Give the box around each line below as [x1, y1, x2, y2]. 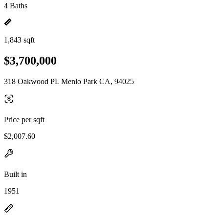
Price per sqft [4, 115, 44, 124]
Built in [4, 170, 27, 178]
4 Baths [4, 1, 27, 10]
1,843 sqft [4, 36, 35, 44]
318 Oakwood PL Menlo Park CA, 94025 [4, 77, 134, 86]
